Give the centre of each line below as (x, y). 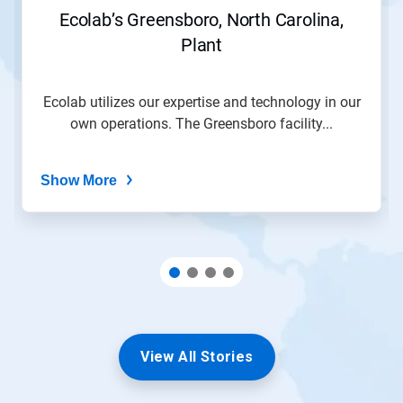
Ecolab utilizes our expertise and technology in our (201, 103)
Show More (79, 181)
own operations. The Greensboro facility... (201, 124)
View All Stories (197, 357)
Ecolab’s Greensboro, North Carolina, (201, 20)
